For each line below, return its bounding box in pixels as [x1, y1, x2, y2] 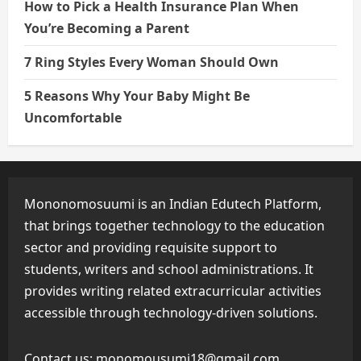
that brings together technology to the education [24, 217, 325, 235]
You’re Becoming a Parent [24, 19, 189, 38]
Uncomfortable [24, 109, 122, 127]
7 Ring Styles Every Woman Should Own [24, 53, 279, 72]
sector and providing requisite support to [24, 239, 277, 257]
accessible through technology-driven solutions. [24, 304, 317, 322]
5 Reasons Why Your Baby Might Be [24, 87, 250, 106]
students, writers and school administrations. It [24, 260, 313, 279]
